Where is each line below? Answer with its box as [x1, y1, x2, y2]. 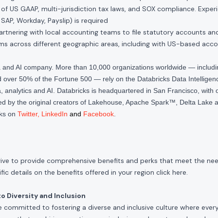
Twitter [18, 110, 37, 118]
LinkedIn [41, 110, 68, 118]
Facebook [83, 110, 114, 118]
